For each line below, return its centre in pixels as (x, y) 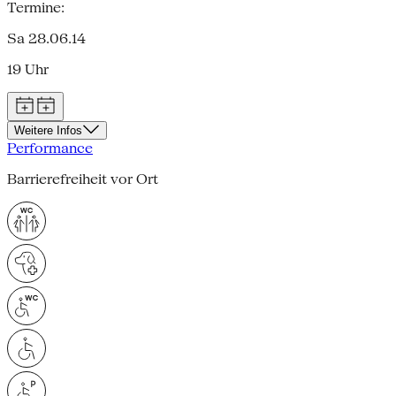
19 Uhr (28, 69)
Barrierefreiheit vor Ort (83, 179)
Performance (50, 148)
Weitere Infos (48, 130)
